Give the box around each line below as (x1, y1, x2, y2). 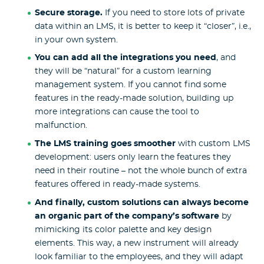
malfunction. (34, 121, 87, 130)
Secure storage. (34, 8, 103, 17)
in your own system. (34, 35, 118, 44)
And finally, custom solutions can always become (34, 199, 249, 207)
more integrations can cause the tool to (34, 108, 199, 117)
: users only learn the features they (89, 153, 231, 162)
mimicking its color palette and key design (34, 226, 212, 235)
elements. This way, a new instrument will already (34, 239, 239, 248)
